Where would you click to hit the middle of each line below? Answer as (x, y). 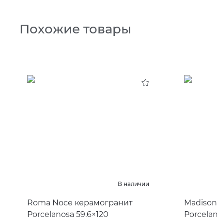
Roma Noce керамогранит (80, 203)
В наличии (133, 184)
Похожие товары (75, 29)
